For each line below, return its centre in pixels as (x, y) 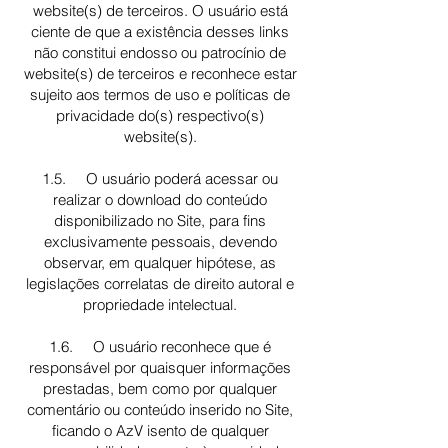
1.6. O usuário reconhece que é (160, 346)
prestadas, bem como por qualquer (160, 388)
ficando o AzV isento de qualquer (160, 430)
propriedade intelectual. (160, 304)
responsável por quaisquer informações (160, 367)
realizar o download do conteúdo (160, 199)
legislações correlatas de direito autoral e (160, 283)
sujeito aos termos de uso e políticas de (160, 94)
